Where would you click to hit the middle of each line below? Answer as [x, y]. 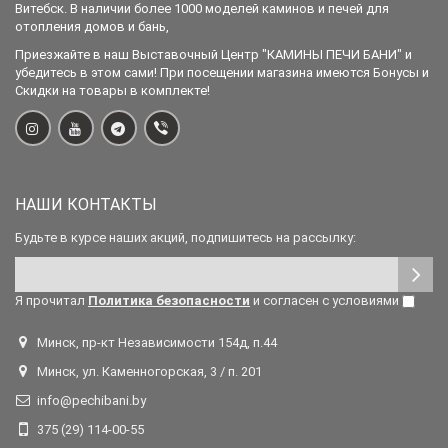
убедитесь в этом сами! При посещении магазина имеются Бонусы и [222, 73]
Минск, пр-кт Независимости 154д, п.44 [157, 343]
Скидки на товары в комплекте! [112, 91]
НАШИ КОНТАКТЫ [86, 205]
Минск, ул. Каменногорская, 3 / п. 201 [149, 372]
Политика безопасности [169, 301]
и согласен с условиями [326, 301]
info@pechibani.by [91, 401]
